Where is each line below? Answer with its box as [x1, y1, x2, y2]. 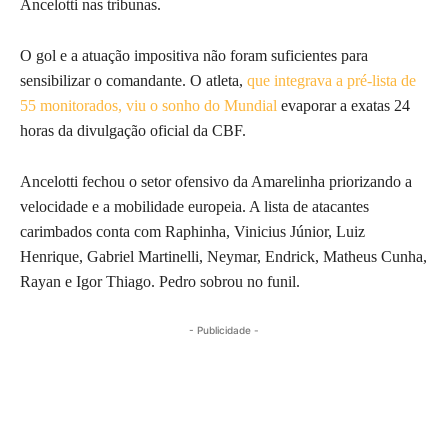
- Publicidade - [189, 323, 259, 336]
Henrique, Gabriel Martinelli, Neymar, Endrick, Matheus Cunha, [20, 247, 427, 265]
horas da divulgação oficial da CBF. [20, 121, 246, 139]
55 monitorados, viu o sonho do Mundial [20, 96, 281, 114]
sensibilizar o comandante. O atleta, [20, 71, 247, 89]
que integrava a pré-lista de [247, 71, 416, 89]
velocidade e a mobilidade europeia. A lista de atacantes [20, 197, 369, 215]
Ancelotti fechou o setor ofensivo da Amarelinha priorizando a [20, 172, 412, 190]
